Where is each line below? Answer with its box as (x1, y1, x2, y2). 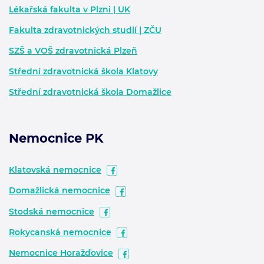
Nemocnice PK (9, 130, 104, 146)
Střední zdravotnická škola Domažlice (9, 87, 171, 98)
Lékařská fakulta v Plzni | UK (9, 4, 130, 15)
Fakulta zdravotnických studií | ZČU (9, 25, 161, 36)
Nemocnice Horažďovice (9, 247, 113, 259)
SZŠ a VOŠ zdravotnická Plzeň (9, 45, 137, 57)
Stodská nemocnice (9, 206, 94, 217)
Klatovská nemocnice (9, 164, 101, 176)
